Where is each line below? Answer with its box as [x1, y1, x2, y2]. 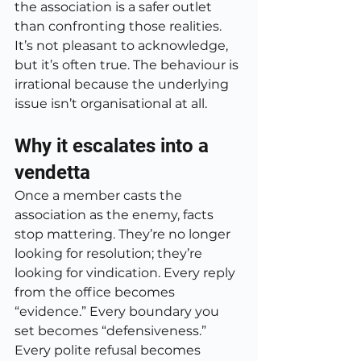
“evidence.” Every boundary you [15, 304, 222, 319]
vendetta [15, 161, 90, 184]
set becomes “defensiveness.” [15, 323, 210, 338]
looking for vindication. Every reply [15, 265, 239, 280]
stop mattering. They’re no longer [15, 226, 234, 242]
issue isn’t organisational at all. [15, 96, 207, 111]
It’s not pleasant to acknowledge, [15, 38, 231, 53]
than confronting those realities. [15, 19, 225, 34]
